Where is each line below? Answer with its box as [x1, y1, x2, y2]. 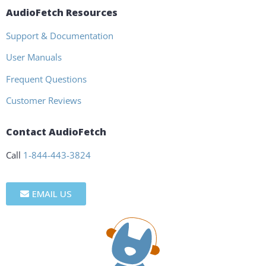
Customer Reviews [6, 94, 81, 107]
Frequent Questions [6, 72, 87, 85]
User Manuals [6, 51, 62, 64]
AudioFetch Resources [6, 5, 118, 19]
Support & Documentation [6, 29, 113, 42]
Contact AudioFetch [6, 125, 106, 139]
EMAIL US [32, 187, 72, 199]
